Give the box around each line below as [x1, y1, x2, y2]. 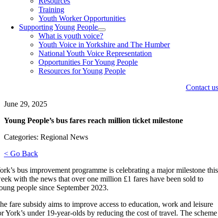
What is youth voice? [38, 32, 104, 40]
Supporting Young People [19, 23, 98, 31]
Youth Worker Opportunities [38, 14, 126, 22]
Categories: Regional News [4, 133, 88, 141]
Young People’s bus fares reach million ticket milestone [4, 116, 183, 125]
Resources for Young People [38, 67, 126, 75]
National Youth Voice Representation [38, 49, 152, 57]
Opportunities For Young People [38, 58, 138, 66]
